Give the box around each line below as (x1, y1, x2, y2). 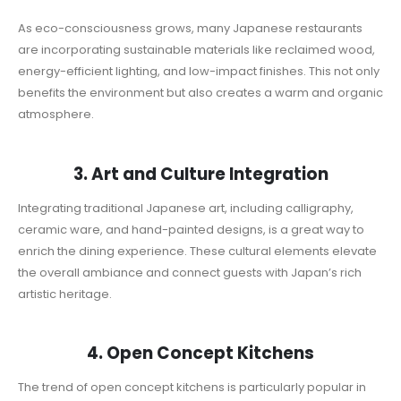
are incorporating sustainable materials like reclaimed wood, (18, 41, 375, 59)
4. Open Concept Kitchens (87, 342, 314, 365)
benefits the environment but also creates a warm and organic (18, 84, 383, 102)
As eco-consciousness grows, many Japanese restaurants (18, 20, 363, 38)
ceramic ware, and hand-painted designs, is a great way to (18, 220, 364, 238)
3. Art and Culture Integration (73, 162, 328, 185)
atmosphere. (18, 106, 94, 124)
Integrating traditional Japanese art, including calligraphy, (18, 199, 354, 217)
